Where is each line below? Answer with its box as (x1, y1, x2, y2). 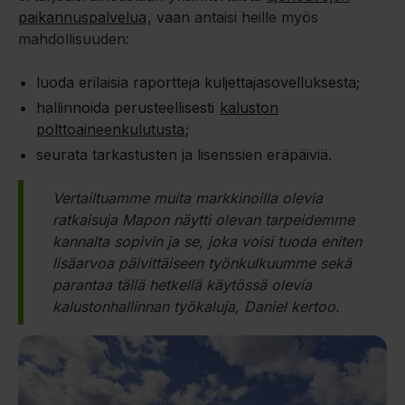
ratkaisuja (52, 210, 122, 229)
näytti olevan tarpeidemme (169, 210, 354, 229)
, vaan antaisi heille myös (147, 7, 318, 26)
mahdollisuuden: (18, 29, 134, 48)
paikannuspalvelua (18, 7, 146, 26)
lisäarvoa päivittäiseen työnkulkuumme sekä (52, 253, 352, 272)
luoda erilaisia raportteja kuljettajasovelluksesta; (36, 72, 364, 91)
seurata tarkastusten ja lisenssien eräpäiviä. (36, 145, 332, 164)
